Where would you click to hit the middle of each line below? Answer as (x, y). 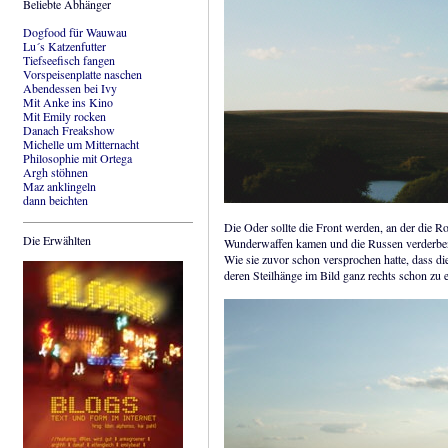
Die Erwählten (57, 240)
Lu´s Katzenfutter (64, 45)
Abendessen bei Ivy (70, 87)
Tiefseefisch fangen (69, 59)
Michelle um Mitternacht (81, 143)
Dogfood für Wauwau (75, 31)
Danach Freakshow (69, 129)
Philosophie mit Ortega (77, 157)
